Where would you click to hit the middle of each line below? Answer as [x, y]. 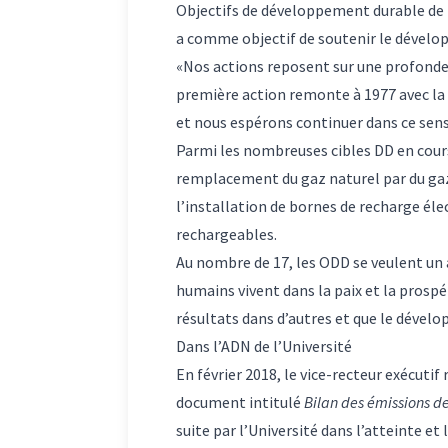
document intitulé [240, 401]
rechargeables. [226, 233]
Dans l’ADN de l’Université [264, 345]
